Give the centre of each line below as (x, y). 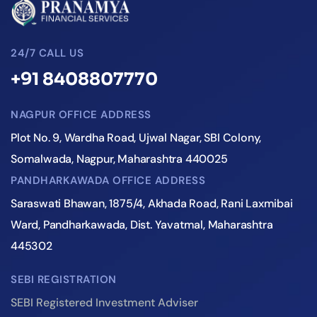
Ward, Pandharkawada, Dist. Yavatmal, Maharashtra (142, 224)
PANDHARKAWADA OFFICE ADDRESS (108, 180)
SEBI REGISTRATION (64, 279)
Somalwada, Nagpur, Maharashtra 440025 (119, 158)
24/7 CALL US (47, 53)
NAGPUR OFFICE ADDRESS (81, 114)
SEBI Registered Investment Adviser (104, 302)
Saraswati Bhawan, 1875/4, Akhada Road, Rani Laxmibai (152, 203)
